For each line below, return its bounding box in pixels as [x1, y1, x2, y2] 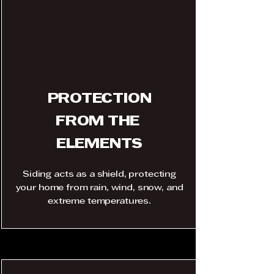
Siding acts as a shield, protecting [22, 171, 177, 179]
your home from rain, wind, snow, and [15, 184, 183, 192]
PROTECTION [47, 93, 152, 106]
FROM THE [56, 116, 143, 128]
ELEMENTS [56, 138, 143, 151]
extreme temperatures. [47, 198, 152, 206]
